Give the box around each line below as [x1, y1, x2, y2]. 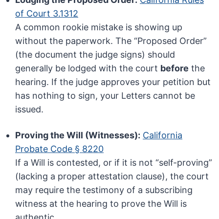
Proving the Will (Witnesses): [15, 130, 141, 141]
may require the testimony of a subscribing [15, 185, 193, 196]
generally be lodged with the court [15, 63, 161, 74]
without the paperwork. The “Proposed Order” [15, 36, 207, 46]
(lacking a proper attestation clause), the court [15, 171, 209, 182]
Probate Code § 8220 [15, 144, 104, 154]
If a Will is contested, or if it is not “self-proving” [15, 157, 213, 168]
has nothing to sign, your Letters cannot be [15, 90, 196, 101]
